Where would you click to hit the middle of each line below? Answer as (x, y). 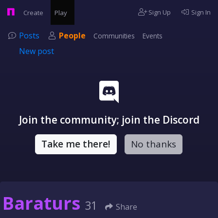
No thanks (153, 144)
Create (34, 13)
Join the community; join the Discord (109, 120)
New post (36, 51)
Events (153, 36)
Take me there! (76, 144)
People (72, 36)
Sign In (200, 12)
